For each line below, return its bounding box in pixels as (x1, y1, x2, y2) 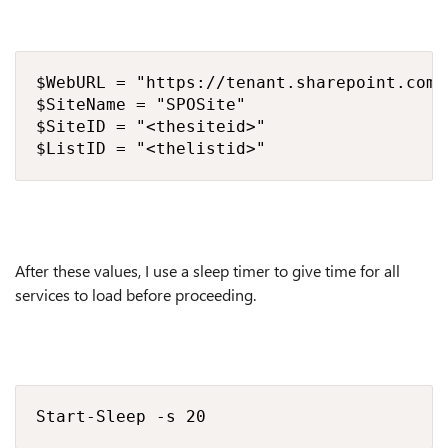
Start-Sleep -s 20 (36, 407, 206, 426)
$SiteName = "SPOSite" (36, 95, 246, 114)
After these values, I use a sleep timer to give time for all (15, 260, 400, 281)
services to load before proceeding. (15, 284, 256, 305)
